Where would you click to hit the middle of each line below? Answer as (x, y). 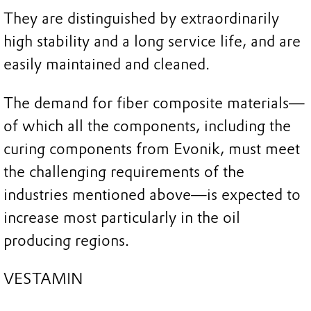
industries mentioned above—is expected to (152, 194)
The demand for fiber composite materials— (154, 103)
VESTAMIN (43, 279)
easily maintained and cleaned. (107, 65)
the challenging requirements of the (124, 171)
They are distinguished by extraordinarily (141, 19)
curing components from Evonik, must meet (152, 149)
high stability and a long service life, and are (152, 42)
